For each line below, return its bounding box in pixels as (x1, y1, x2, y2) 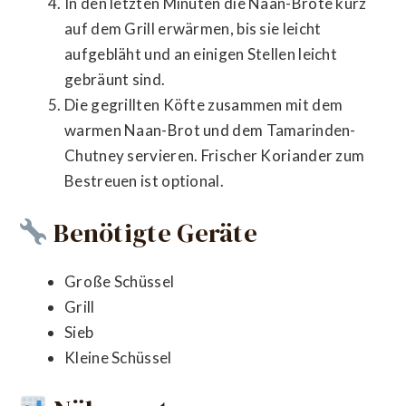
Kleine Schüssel (64, 347, 172, 367)
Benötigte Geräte (47, 215, 258, 252)
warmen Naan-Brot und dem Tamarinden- (64, 120, 356, 140)
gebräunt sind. (64, 69, 166, 89)
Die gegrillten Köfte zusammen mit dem (64, 94, 343, 114)
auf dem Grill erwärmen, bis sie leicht (64, 18, 322, 38)
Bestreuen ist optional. (64, 170, 224, 190)
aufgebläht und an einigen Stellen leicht (64, 43, 337, 63)
